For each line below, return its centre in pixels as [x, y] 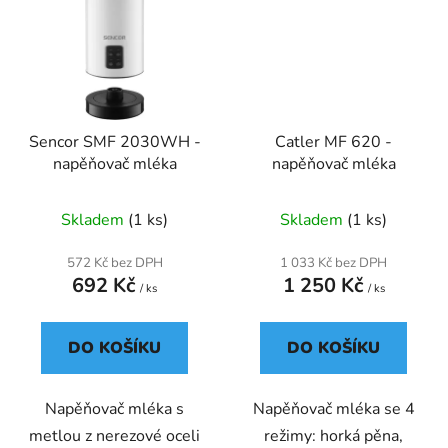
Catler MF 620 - [333, 141]
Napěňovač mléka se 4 [333, 408]
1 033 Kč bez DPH [333, 262]
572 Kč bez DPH [114, 262]
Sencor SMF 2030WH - [114, 141]
